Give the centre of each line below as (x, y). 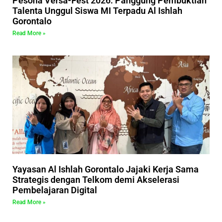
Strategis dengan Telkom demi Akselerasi (96, 180)
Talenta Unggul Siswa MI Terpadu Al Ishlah (97, 11)
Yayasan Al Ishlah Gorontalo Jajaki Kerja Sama (106, 169)
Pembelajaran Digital (55, 190)
